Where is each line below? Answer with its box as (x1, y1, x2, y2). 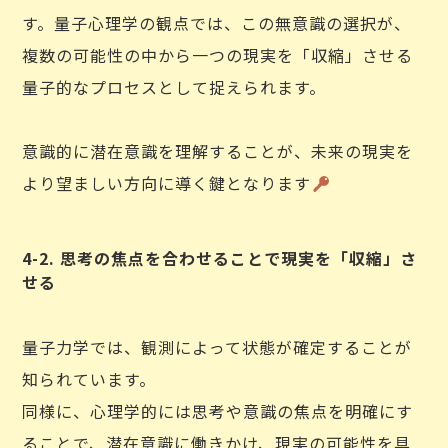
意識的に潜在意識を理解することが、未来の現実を (22, 139, 414, 163)
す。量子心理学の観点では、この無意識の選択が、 (22, 11, 412, 35)
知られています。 (22, 367, 157, 391)
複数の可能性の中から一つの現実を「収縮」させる (22, 43, 414, 67)
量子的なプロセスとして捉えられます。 (22, 75, 327, 99)
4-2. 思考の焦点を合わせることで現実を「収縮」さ (22, 246, 418, 270)
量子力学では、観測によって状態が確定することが (22, 335, 413, 359)
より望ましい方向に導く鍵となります (22, 171, 312, 195)
